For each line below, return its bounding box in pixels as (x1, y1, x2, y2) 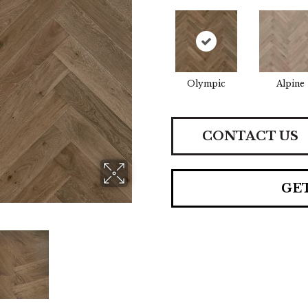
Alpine (276, 78, 305, 89)
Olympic (187, 78, 225, 89)
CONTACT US (201, 128, 298, 144)
